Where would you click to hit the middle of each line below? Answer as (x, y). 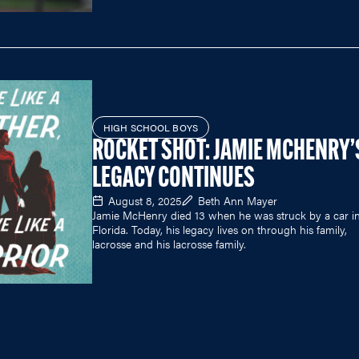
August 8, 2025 (145, 200)
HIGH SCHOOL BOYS (151, 127)
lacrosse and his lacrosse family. (169, 243)
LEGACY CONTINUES (173, 179)
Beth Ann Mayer (238, 200)
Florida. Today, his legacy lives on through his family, (220, 229)
